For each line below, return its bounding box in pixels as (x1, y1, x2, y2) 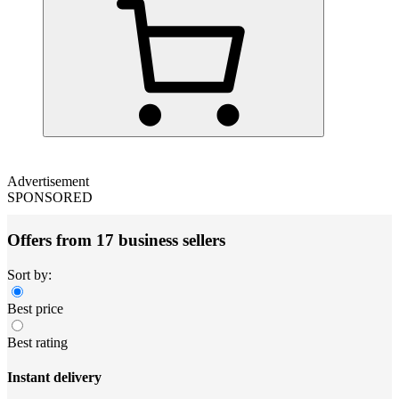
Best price (7, 301, 63, 316)
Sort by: (7, 267, 52, 282)
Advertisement (7, 173, 89, 189)
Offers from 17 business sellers (7, 231, 225, 250)
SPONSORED (7, 189, 93, 205)
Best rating (7, 335, 68, 350)
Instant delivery (7, 370, 102, 386)
